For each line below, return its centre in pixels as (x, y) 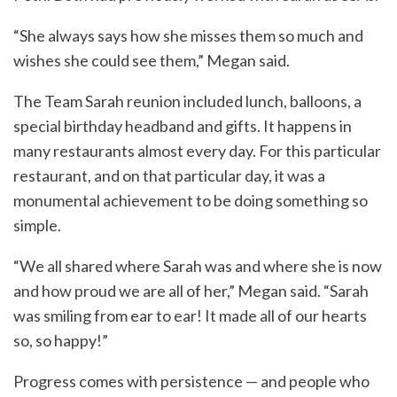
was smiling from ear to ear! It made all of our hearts (190, 316)
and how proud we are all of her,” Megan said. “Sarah (191, 291)
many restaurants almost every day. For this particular (197, 151)
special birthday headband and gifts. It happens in (183, 126)
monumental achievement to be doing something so (191, 201)
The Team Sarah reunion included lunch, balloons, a (187, 101)
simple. (37, 226)
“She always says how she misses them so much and (188, 36)
